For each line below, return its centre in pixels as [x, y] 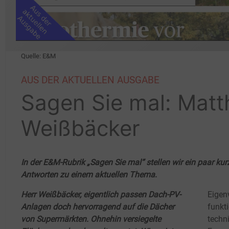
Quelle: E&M [38, 56]
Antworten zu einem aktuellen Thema [88, 174]
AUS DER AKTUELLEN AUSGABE [90, 80]
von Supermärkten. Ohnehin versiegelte [91, 219]
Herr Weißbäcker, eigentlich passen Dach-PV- [101, 194]
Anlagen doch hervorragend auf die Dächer [98, 207]
